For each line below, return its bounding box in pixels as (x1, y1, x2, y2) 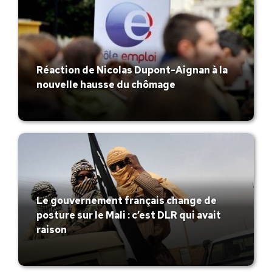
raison (36, 223, 67, 236)
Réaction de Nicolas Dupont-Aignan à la (36, 64, 228, 77)
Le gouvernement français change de (36, 194, 217, 207)
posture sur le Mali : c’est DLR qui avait (36, 208, 221, 222)
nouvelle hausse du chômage (36, 78, 175, 92)
